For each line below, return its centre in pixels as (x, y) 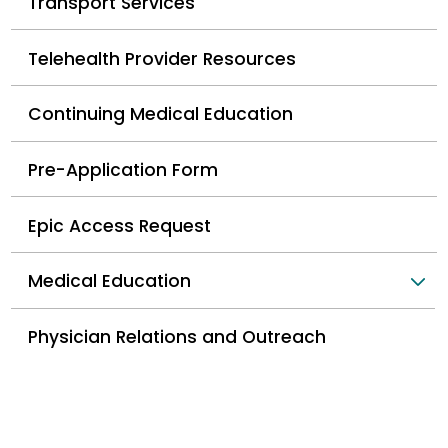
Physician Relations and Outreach (177, 336)
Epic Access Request (120, 225)
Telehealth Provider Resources (162, 58)
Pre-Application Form (123, 169)
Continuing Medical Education (161, 114)
